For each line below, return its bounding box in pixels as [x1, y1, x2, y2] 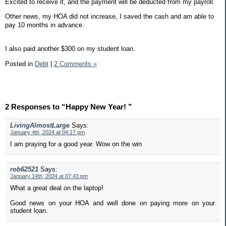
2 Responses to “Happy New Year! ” [5, 102, 132, 111]
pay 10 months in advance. [5, 21, 86, 29]
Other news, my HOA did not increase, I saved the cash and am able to [5, 13, 214, 21]
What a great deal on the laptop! [10, 184, 103, 192]
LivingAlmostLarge [10, 121, 70, 129]
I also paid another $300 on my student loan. [5, 45, 137, 53]
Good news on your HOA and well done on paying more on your [10, 199, 215, 207]
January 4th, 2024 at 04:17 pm [10, 129, 85, 135]
